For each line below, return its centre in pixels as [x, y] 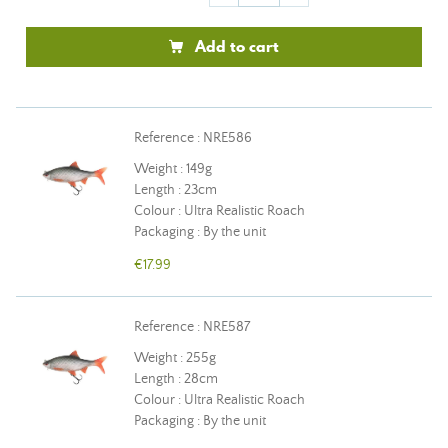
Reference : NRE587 [192, 327]
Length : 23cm [175, 190]
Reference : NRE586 [193, 138]
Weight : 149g [173, 169]
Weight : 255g [175, 358]
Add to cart [237, 46]
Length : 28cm [176, 379]
